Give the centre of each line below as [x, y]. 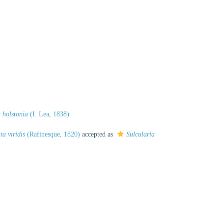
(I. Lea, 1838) [49, 114]
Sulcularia [140, 134]
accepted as [97, 134]
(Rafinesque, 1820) [53, 134]
